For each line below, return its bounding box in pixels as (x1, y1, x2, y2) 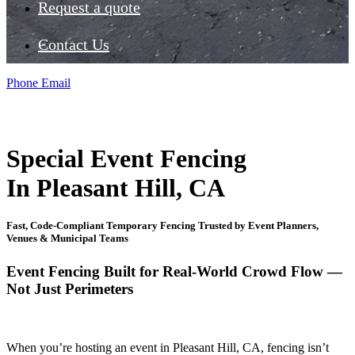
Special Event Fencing (6, 144, 246, 173)
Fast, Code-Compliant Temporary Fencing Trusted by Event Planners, (6, 219, 319, 232)
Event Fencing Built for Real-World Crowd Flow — (6, 262, 342, 280)
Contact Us (38, 36, 109, 53)
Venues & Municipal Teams (6, 232, 131, 245)
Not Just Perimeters (6, 280, 133, 297)
